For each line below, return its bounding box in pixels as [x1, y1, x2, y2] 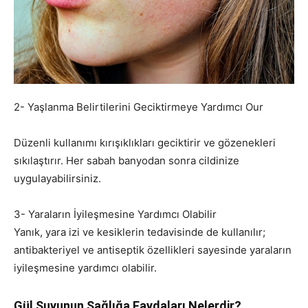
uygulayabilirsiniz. [14, 172, 101, 186]
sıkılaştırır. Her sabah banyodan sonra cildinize [14, 154, 239, 168]
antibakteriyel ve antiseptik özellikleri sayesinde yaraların [14, 243, 291, 257]
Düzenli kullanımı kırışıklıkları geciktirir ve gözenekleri [14, 136, 276, 150]
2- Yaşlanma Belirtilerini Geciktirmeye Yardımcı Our [14, 100, 263, 114]
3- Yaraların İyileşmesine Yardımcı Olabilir [14, 208, 217, 221]
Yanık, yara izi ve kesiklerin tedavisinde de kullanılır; [14, 225, 265, 239]
